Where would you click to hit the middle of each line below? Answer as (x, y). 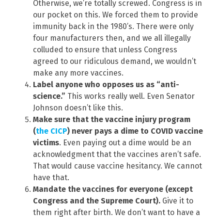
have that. (51, 177)
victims (46, 142)
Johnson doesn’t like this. (78, 108)
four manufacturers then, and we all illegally (112, 38)
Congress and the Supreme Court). (97, 201)
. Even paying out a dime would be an (125, 142)
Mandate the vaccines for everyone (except (113, 189)
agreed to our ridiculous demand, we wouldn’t (115, 61)
